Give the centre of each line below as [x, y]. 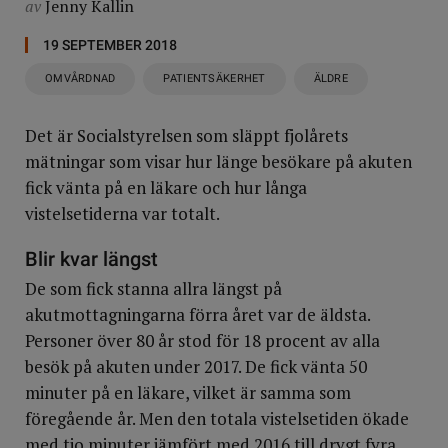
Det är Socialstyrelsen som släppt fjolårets [186, 135]
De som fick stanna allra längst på [153, 288]
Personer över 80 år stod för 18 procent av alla [202, 340]
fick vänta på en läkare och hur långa [166, 187]
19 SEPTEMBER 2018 [110, 45]
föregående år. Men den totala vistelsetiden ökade [217, 418]
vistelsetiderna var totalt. [122, 213]
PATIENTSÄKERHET [214, 78]
